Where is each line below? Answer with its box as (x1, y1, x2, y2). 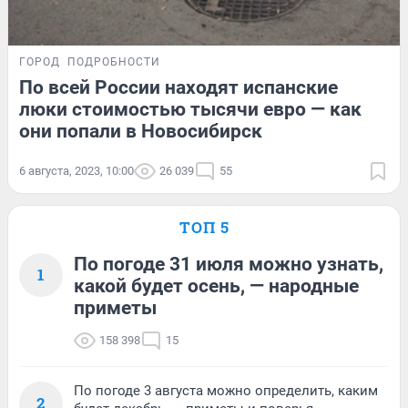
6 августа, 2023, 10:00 (19, 163, 134, 178)
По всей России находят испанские (19, 76, 338, 98)
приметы (74, 296, 157, 319)
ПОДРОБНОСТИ (67, 55, 160, 68)
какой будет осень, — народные (74, 274, 359, 297)
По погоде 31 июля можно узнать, (74, 252, 383, 275)
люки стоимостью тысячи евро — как (19, 97, 362, 120)
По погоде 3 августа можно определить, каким (74, 382, 378, 399)
